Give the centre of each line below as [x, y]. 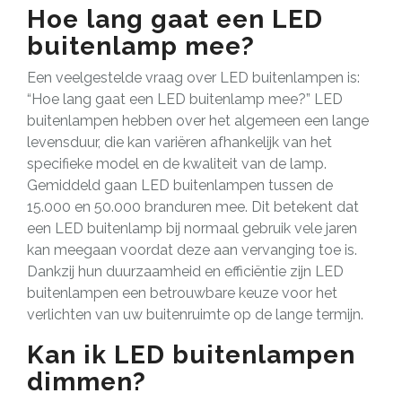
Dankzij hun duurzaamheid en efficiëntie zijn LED [185, 271]
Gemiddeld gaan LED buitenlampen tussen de [180, 185]
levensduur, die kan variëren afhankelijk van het [179, 142]
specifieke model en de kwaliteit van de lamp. [177, 163]
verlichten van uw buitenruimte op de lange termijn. [195, 314]
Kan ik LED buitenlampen [191, 354]
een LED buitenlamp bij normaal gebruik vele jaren [192, 228]
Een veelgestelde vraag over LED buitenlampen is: [193, 77]
